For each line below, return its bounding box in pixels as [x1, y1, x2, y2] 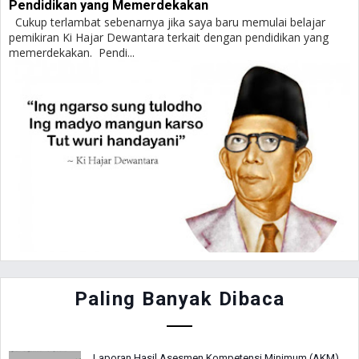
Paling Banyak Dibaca [74, 287, 285, 310]
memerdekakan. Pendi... [9, 45, 135, 60]
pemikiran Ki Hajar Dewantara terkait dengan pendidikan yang [9, 30, 329, 45]
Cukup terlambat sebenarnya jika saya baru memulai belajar [9, 14, 325, 30]
